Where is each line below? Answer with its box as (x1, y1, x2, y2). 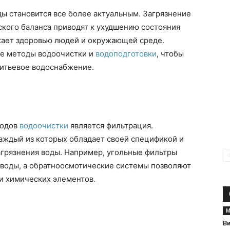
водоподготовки (95, 49, 157, 59)
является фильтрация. (68, 121, 153, 130)
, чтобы (157, 49, 184, 59)
